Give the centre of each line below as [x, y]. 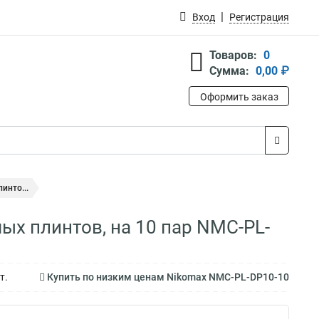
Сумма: [229, 71]
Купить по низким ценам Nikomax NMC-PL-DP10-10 [167, 277]
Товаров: [233, 55]
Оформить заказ [239, 97]
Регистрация [259, 17]
